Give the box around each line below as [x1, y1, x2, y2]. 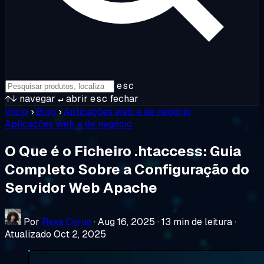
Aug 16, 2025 [98, 215, 155, 228]
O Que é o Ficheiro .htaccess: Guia [5, 141, 241, 160]
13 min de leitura [161, 215, 232, 228]
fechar [108, 93, 138, 105]
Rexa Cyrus [42, 215, 91, 228]
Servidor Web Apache [5, 178, 157, 197]
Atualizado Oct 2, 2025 [5, 227, 106, 240]
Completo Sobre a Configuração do [5, 160, 249, 179]
